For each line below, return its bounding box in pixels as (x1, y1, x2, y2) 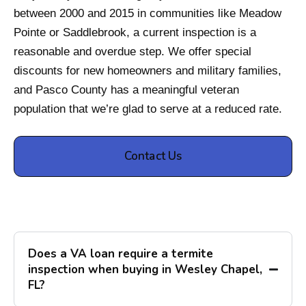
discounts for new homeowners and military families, (14, 64, 281, 78)
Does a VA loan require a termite (28, 246, 213, 262)
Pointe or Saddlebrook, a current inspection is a (14, 26, 256, 40)
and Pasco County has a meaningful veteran (14, 83, 239, 97)
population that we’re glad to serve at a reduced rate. (14, 102, 282, 116)
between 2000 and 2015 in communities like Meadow (14, 7, 281, 20)
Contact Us (124, 148, 182, 165)
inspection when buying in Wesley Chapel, (28, 262, 262, 278)
